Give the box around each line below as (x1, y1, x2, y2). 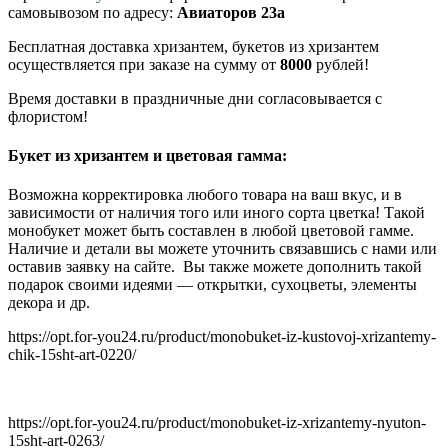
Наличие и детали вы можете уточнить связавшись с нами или (8, 240, 437, 258)
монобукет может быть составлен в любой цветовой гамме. (8, 222, 414, 240)
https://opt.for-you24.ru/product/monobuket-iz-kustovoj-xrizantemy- (8, 328, 436, 346)
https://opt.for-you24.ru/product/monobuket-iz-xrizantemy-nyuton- (8, 414, 426, 432)
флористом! (8, 107, 88, 125)
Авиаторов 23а (177, 3, 285, 21)
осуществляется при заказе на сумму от (8, 55, 276, 73)
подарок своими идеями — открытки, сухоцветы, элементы (8, 276, 417, 294)
